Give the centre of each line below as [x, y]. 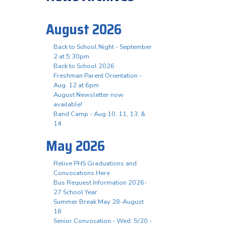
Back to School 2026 [84, 66]
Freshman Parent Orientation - [98, 76]
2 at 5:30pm [71, 57]
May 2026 [75, 146]
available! [68, 105]
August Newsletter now [89, 95]
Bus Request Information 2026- [100, 183]
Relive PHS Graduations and [95, 164]
